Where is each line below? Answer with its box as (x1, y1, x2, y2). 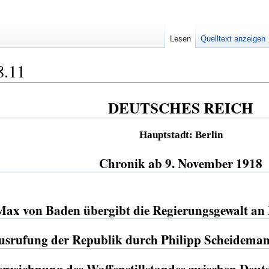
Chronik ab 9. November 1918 (99, 154, 263, 172)
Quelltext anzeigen (200, 34, 265, 44)
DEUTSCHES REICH (108, 97, 254, 119)
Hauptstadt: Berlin (139, 128, 223, 141)
